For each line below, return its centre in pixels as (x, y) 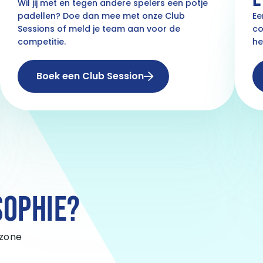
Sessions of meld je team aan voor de (99, 28)
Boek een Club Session (90, 76)
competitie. (41, 41)
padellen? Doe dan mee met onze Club (101, 16)
